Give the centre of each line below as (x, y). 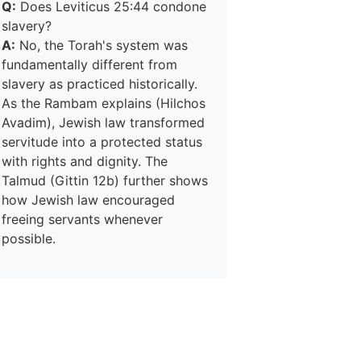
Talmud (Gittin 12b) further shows (105, 180)
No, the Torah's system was (102, 45)
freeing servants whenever (82, 219)
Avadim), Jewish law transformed (103, 122)
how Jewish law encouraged (88, 200)
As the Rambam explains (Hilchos (104, 103)
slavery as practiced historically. (100, 84)
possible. (29, 239)
